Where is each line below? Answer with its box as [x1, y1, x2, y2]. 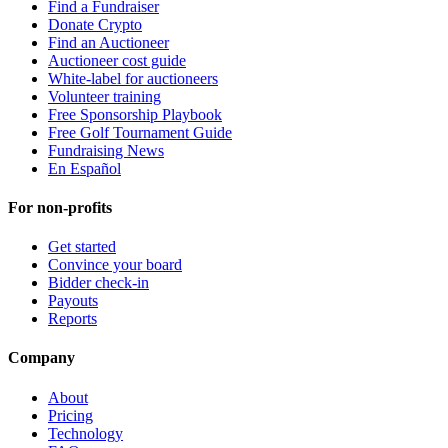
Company [8, 349, 75, 367]
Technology [48, 424, 123, 442]
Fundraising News [48, 141, 164, 159]
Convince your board [48, 256, 182, 274]
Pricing [48, 406, 93, 424]
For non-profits [8, 198, 112, 216]
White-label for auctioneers [48, 69, 218, 87]
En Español [48, 159, 121, 177]
